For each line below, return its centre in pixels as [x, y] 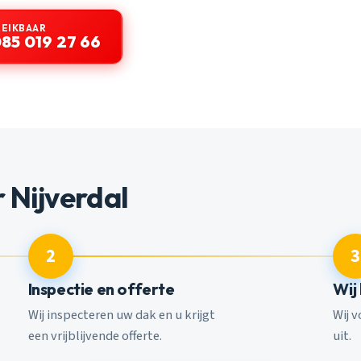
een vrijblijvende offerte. [95, 336]
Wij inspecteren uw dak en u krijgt [121, 315]
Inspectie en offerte [101, 288]
